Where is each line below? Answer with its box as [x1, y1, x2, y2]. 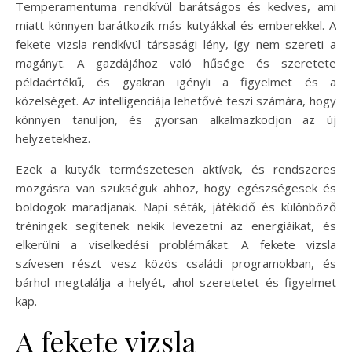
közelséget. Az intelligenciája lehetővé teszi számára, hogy [16, 92, 336, 108]
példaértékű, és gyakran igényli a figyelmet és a [16, 73, 336, 90]
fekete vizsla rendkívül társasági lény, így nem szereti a [16, 35, 336, 52]
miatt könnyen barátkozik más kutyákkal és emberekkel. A [16, 16, 336, 33]
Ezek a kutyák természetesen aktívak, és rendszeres [16, 160, 336, 177]
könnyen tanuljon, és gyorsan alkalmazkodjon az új [16, 111, 336, 127]
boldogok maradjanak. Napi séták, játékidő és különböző [16, 198, 336, 214]
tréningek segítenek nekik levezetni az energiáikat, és [16, 217, 336, 233]
